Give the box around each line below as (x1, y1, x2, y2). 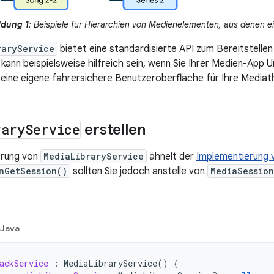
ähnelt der (147, 150, 196, 163)
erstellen (81, 120, 146, 139)
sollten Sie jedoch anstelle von (70, 165, 207, 178)
